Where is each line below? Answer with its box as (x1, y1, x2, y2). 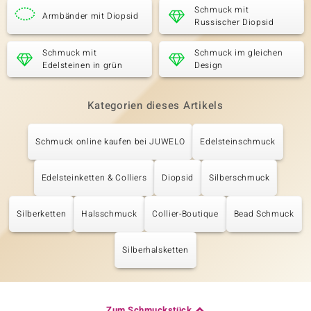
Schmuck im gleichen (194, 47, 283, 59)
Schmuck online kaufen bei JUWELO (35, 135, 185, 148)
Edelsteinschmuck (200, 135, 276, 148)
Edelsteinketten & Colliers (41, 171, 147, 184)
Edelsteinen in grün (42, 59, 123, 72)
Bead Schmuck (233, 208, 294, 220)
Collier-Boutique (152, 208, 219, 220)
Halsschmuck (81, 208, 137, 220)
